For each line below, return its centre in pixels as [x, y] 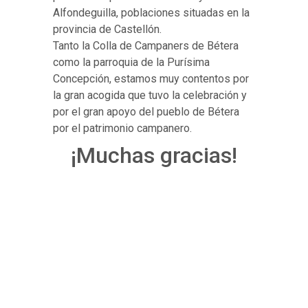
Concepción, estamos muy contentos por [151, 79]
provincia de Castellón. [108, 30]
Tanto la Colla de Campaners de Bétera [146, 46]
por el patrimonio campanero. [123, 129]
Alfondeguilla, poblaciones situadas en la [152, 13]
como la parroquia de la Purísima [132, 63]
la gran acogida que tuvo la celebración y [150, 96]
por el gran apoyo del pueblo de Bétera [146, 112]
